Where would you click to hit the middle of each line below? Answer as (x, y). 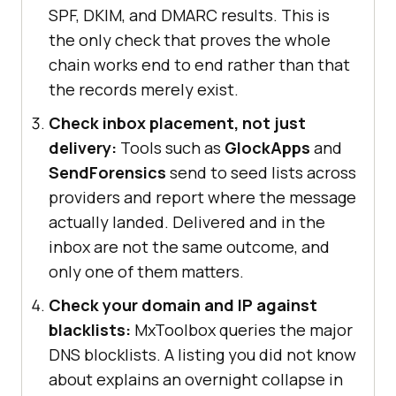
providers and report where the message (202, 198)
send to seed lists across (261, 173)
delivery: (83, 148)
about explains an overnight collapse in (196, 380)
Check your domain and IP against (183, 305)
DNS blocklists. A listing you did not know (202, 355)
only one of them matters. (146, 272)
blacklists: (90, 330)
